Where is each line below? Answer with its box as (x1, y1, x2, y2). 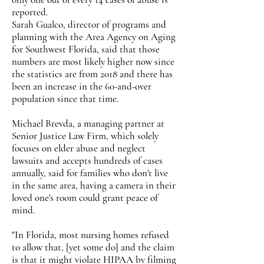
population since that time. (12, 93, 118, 105)
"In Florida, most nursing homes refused (12, 229, 169, 241)
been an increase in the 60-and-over (12, 80, 151, 93)
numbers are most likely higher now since (12, 55, 174, 68)
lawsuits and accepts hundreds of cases (12, 154, 163, 167)
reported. (12, 6, 48, 18)
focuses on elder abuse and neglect (12, 142, 146, 154)
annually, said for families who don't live (12, 167, 168, 179)
